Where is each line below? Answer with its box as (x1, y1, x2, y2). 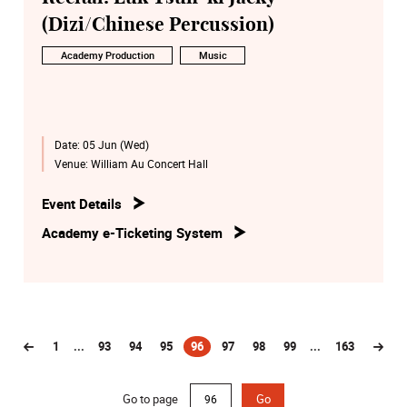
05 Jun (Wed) (82, 136, 149, 152)
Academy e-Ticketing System (42, 223, 223, 242)
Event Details (42, 194, 122, 213)
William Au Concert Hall (90, 156, 208, 172)
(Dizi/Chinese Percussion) (42, 15, 274, 35)
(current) (190, 345, 237, 362)
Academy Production (60, 48, 154, 62)
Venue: (54, 156, 91, 172)
